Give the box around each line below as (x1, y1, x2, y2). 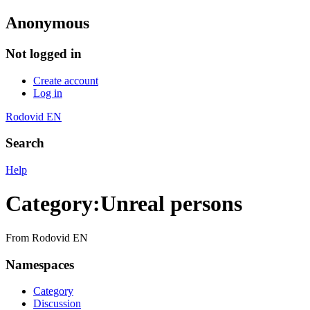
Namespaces (6, 257, 74, 272)
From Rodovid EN (6, 231, 88, 244)
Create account (33, 74, 98, 86)
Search (6, 136, 44, 151)
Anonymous (6, 13, 89, 32)
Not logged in (6, 46, 82, 61)
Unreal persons (100, 191, 242, 217)
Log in (33, 86, 62, 99)
